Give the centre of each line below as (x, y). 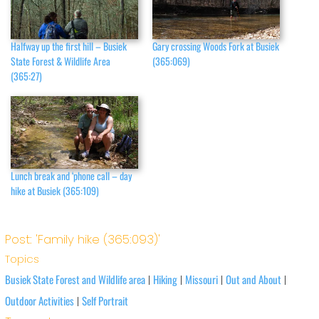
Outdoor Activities (39, 300)
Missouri (201, 279)
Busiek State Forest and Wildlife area (75, 279)
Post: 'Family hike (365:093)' (82, 239)
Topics (22, 258)
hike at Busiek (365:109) (55, 191)
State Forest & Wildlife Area (61, 61)
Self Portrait (105, 300)
